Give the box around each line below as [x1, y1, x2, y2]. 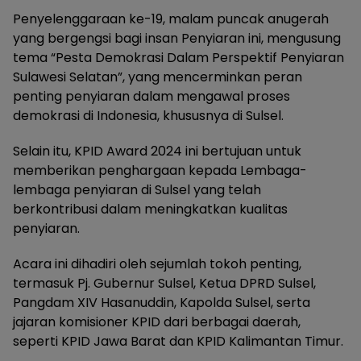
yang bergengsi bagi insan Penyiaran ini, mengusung [13, 29, 341, 48]
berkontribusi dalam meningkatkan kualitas [13, 200, 288, 219]
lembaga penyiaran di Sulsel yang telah [13, 180, 261, 200]
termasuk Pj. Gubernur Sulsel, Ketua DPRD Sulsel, [13, 274, 316, 293]
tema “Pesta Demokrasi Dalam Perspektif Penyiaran [13, 48, 344, 68]
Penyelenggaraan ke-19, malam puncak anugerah [13, 10, 329, 29]
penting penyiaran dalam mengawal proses [13, 87, 290, 106]
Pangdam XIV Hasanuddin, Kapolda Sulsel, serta [13, 293, 310, 313]
